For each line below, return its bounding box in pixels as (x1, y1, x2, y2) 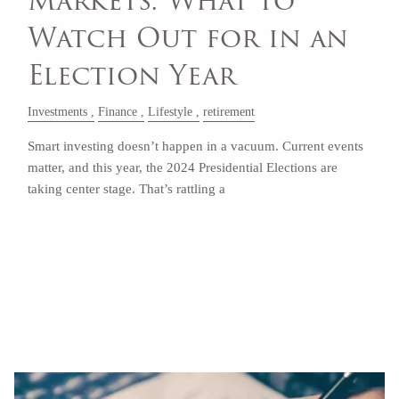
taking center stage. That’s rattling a (28, 181, 226, 196)
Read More (40, 232, 94, 245)
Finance (98, 104, 138, 118)
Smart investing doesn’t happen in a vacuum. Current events (28, 138, 364, 153)
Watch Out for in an (28, 17, 349, 60)
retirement (203, 104, 256, 118)
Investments (28, 104, 88, 118)
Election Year (28, 54, 237, 97)
